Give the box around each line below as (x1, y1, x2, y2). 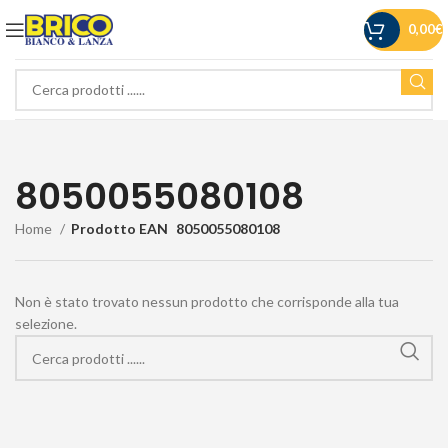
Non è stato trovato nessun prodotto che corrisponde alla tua (15, 293, 399, 310)
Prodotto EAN (71, 220, 168, 237)
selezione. (15, 315, 77, 332)
